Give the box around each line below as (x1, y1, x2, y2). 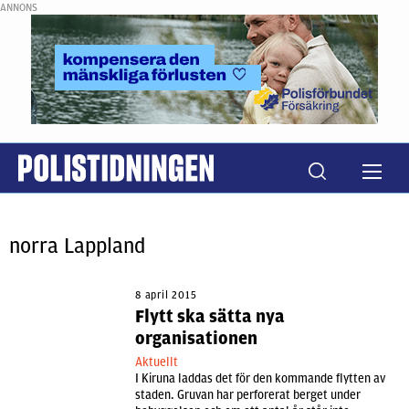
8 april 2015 (135, 288, 197, 301)
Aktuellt (135, 355, 181, 369)
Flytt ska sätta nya (135, 306, 285, 327)
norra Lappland (9, 234, 145, 258)
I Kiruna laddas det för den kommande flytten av (135, 372, 385, 385)
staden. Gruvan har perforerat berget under (135, 388, 361, 402)
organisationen (135, 328, 257, 349)
